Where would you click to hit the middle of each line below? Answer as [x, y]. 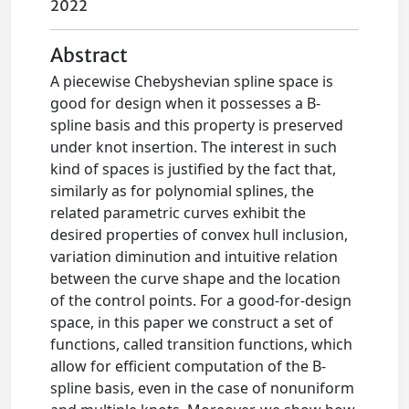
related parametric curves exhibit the [178, 213]
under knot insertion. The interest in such [194, 147]
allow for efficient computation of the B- [189, 367]
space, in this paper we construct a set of [192, 323]
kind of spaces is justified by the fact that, [194, 169]
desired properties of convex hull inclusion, [199, 235]
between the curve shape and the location [196, 279]
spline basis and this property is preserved [197, 126]
